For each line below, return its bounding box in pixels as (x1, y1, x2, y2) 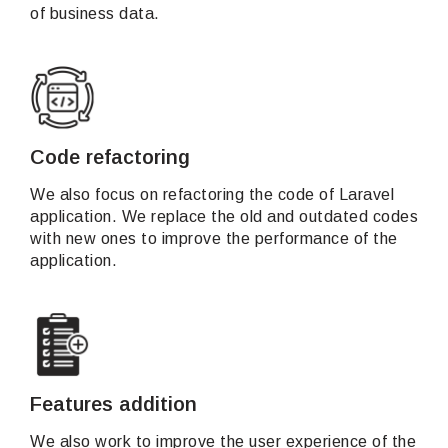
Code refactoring (30, 146, 190, 168)
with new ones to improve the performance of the (30, 230, 398, 247)
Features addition (30, 393, 197, 415)
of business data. (30, 5, 160, 22)
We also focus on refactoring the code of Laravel (30, 186, 394, 203)
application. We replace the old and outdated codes (30, 208, 418, 225)
